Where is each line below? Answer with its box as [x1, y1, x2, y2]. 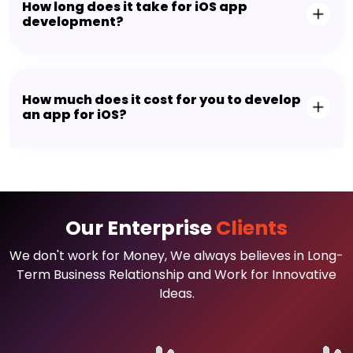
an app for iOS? [22, 105, 127, 124]
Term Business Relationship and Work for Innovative [17, 265, 336, 284]
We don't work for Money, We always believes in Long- [9, 246, 344, 265]
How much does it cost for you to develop [22, 90, 301, 109]
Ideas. [158, 284, 195, 303]
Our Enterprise [65, 214, 216, 242]
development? [22, 12, 124, 31]
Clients [216, 214, 288, 242]
